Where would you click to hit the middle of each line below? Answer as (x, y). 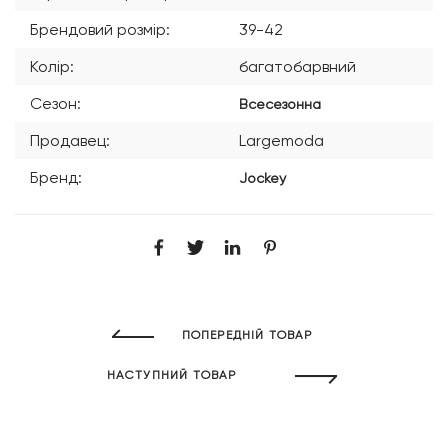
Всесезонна (280, 103)
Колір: (52, 67)
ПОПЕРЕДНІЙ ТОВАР (247, 335)
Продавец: (70, 141)
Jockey (262, 177)
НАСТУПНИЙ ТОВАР (171, 375)
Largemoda (281, 141)
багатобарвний (297, 67)
